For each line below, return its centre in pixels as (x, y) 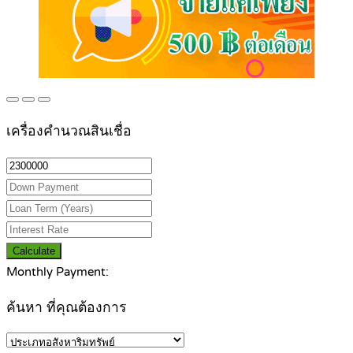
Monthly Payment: (58, 272)
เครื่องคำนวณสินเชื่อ (69, 131)
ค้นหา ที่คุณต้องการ (66, 307)
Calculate (34, 251)
